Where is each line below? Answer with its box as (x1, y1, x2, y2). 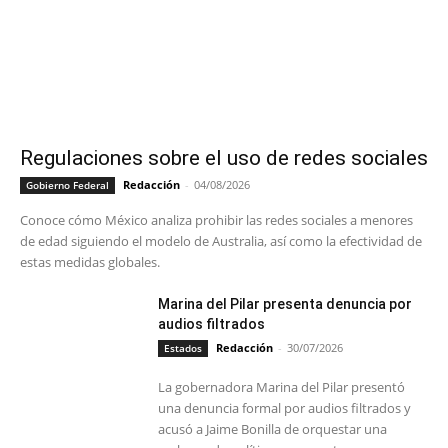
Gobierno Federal (26, 178, 109, 193)
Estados (164, 341, 203, 356)
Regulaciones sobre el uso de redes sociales (20, 146, 428, 171)
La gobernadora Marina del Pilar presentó (158, 378, 406, 397)
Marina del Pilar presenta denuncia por (158, 296, 413, 313)
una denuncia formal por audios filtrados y (158, 399, 412, 418)
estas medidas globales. (20, 253, 160, 272)
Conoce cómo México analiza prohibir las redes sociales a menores (20, 211, 413, 230)
